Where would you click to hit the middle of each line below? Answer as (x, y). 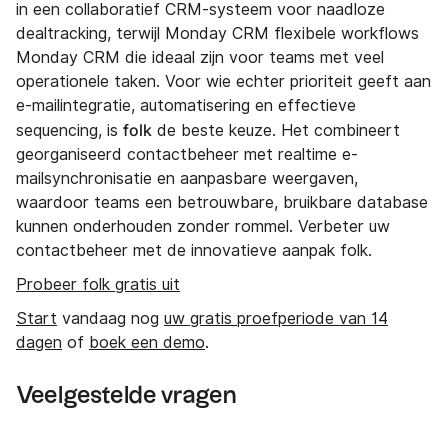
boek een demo (147, 342)
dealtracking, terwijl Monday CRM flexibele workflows (217, 33)
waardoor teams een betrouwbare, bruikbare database (222, 202)
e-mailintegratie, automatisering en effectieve (186, 105)
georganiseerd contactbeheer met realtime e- (187, 154)
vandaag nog (110, 318)
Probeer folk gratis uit (98, 284)
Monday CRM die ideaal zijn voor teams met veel (200, 57)
